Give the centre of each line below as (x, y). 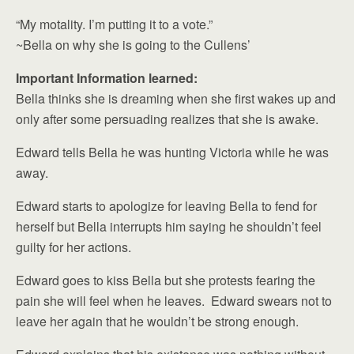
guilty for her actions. (73, 247)
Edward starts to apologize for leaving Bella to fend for (166, 206)
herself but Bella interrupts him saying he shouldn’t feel (169, 226)
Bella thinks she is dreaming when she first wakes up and (176, 98)
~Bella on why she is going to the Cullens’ (133, 45)
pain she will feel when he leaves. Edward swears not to (174, 301)
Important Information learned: (107, 78)
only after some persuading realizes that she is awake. (167, 119)
